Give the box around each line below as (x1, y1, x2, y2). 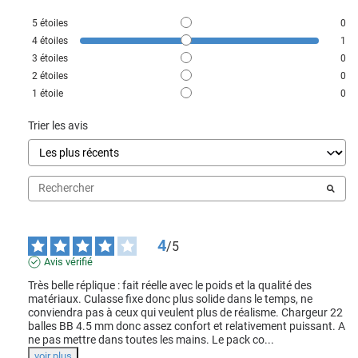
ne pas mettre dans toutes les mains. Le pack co (28, 332, 265, 346)
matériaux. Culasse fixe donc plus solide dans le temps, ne (28, 292, 312, 305)
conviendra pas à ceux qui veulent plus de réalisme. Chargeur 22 (28, 305, 343, 319)
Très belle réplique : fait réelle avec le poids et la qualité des (28, 278, 312, 292)
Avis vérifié (44, 255, 93, 268)
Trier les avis (28, 118, 88, 132)
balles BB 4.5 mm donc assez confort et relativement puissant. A (28, 319, 345, 332)
